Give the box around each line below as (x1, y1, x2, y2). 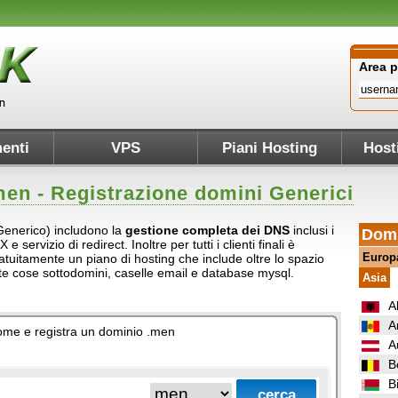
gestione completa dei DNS (125, 223, 290, 237)
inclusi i (290, 223, 334, 237)
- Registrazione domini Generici (31, 182, 354, 204)
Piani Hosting (222, 139, 317, 156)
